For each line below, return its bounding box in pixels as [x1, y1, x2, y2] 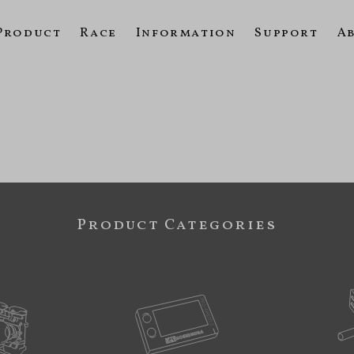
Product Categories [77, 214, 277, 237]
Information [135, 24, 236, 42]
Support [254, 24, 318, 42]
